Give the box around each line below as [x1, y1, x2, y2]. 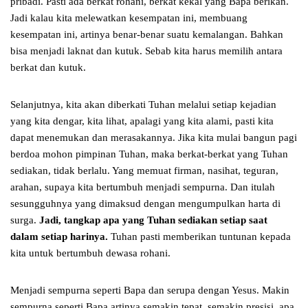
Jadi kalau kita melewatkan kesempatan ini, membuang [10, 12, 247, 24]
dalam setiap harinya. [10, 231, 108, 243]
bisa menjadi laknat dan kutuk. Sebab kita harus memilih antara [10, 45, 283, 57]
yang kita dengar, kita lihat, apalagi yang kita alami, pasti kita [10, 115, 274, 127]
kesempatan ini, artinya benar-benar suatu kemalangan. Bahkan [10, 29, 283, 41]
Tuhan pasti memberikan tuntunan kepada [108, 231, 291, 243]
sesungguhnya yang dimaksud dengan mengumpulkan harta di [10, 198, 280, 210]
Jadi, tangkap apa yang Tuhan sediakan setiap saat [39, 214, 267, 226]
